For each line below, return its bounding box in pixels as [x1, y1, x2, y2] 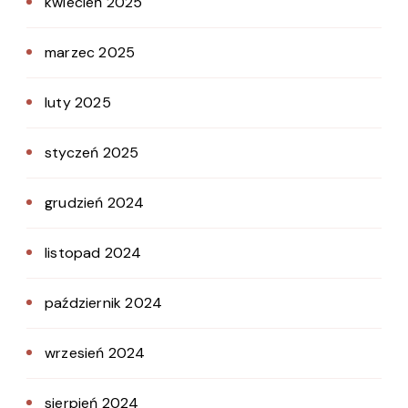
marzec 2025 [45, 43, 136, 63]
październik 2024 [45, 293, 163, 313]
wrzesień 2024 [45, 343, 146, 363]
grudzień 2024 [45, 193, 145, 213]
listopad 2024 [45, 243, 142, 263]
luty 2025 [45, 93, 111, 113]
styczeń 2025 [45, 143, 139, 163]
